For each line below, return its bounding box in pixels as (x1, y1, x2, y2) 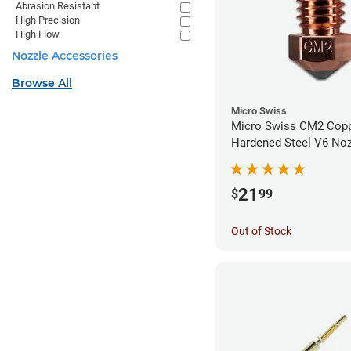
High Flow (16, 28, 60, 40)
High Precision (16, 14, 80, 26)
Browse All (12, 76, 72, 90)
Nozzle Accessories (12, 49, 118, 63)
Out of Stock (231, 224, 291, 237)
